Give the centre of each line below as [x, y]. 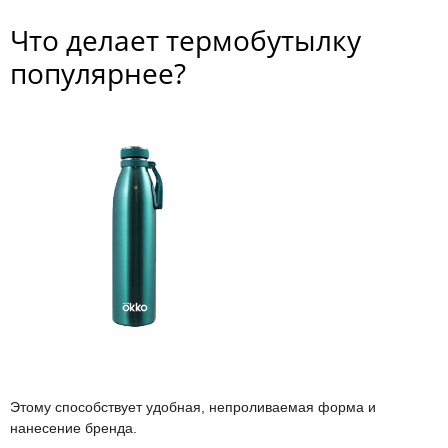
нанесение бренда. [73, 427]
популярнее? [98, 72]
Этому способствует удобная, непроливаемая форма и [193, 406]
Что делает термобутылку [185, 39]
